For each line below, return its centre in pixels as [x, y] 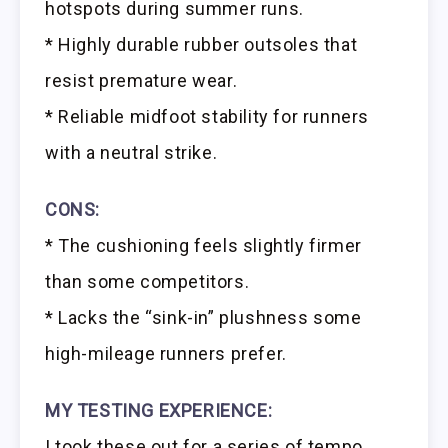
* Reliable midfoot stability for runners [207, 116]
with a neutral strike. [131, 152]
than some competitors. [147, 281]
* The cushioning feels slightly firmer [203, 245]
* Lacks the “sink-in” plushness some [203, 317]
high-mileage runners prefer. [166, 353]
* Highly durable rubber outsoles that [201, 44]
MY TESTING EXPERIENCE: [159, 410]
